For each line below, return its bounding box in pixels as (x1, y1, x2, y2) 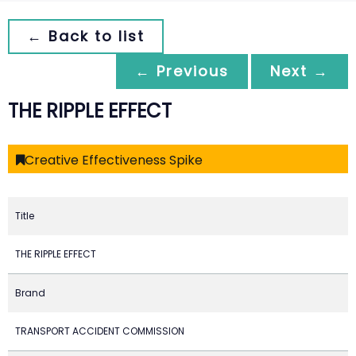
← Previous (135, 61, 229, 81)
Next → (270, 61, 329, 81)
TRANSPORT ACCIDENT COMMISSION (15, 324, 184, 338)
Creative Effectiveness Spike (25, 151, 203, 169)
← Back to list (27, 26, 145, 46)
